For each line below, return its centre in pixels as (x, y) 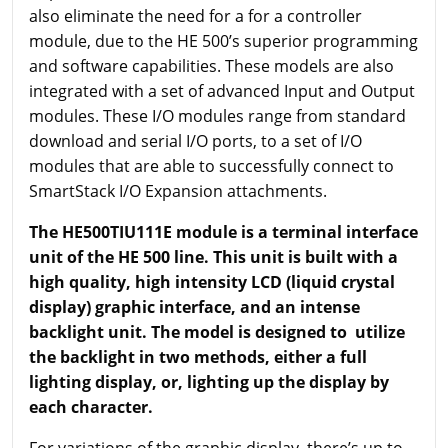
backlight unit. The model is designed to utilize (217, 331)
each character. (91, 406)
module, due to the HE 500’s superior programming (223, 40)
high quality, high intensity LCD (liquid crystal (212, 281)
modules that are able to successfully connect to (211, 165)
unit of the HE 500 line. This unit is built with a (213, 256)
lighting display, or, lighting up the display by (209, 381)
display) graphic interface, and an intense (194, 306)
